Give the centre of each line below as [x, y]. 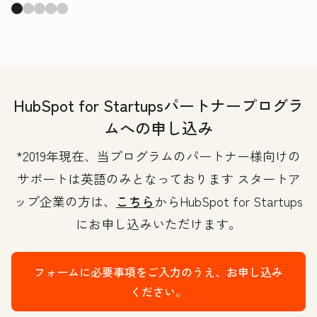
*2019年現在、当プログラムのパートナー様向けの [158, 156]
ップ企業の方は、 [65, 201]
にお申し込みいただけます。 [158, 224]
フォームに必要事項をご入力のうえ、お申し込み [158, 272]
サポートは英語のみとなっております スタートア [158, 179]
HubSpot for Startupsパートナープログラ [158, 105]
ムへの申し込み [158, 128]
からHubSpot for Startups [229, 201]
